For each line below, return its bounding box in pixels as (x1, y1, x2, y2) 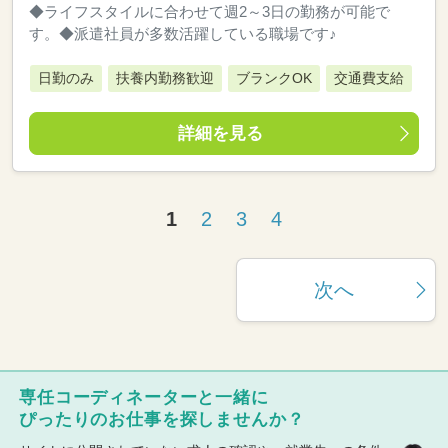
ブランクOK (236, 70, 312, 87)
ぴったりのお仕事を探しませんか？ (19, 410, 305, 430)
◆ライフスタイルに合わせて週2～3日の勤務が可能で (29, 3, 390, 21)
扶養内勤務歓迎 (116, 70, 214, 87)
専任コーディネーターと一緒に (19, 388, 269, 408)
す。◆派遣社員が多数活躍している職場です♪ (29, 25, 337, 43)
